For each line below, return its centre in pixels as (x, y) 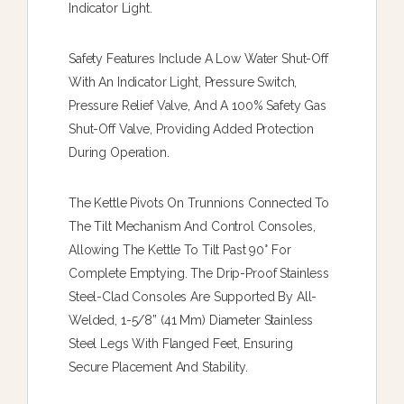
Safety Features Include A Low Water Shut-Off (198, 58)
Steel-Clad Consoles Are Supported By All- (193, 296)
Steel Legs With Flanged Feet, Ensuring (181, 343)
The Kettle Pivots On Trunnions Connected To (199, 202)
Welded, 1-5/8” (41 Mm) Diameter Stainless (191, 320)
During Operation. (119, 152)
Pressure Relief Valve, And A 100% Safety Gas (197, 105)
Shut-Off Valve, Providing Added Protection (192, 129)
